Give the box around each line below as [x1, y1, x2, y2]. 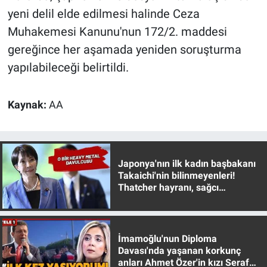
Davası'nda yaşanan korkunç [117, 244, 241, 256]
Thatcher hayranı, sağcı [117, 182, 219, 194]
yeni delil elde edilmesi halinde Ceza [7, 7, 200, 21]
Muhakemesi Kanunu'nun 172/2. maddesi [7, 24, 227, 39]
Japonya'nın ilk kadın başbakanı [117, 158, 256, 170]
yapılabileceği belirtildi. [7, 60, 129, 75]
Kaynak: [7, 99, 49, 111]
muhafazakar [117, 194, 176, 206]
